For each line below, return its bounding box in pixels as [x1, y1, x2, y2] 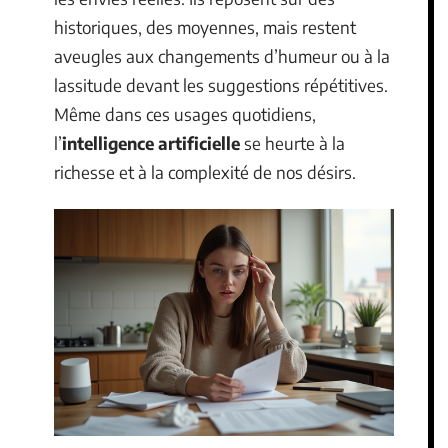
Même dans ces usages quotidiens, [54, 102, 316, 125]
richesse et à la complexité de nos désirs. [54, 160, 356, 183]
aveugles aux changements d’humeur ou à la [54, 44, 390, 67]
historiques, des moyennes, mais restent [54, 15, 356, 38]
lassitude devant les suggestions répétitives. [54, 73, 388, 96]
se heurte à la [240, 131, 345, 154]
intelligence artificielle [62, 131, 240, 154]
